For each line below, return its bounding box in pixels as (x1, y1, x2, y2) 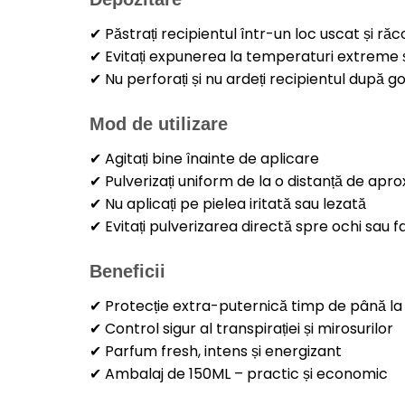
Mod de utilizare (89, 113, 228, 134)
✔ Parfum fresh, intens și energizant (89, 340, 342, 362)
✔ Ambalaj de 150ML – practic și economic (89, 363, 388, 384)
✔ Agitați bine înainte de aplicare (89, 147, 319, 169)
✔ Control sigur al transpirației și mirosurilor (89, 317, 393, 339)
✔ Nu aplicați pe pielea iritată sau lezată (89, 193, 366, 214)
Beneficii (89, 260, 165, 281)
